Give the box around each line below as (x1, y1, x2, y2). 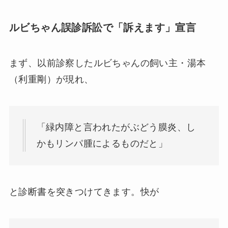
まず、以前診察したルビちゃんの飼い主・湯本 (9, 58, 206, 68)
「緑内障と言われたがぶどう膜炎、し (36, 122, 196, 133)
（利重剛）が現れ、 (9, 74, 94, 84)
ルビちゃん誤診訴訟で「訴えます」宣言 (9, 22, 196, 34)
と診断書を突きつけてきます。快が (9, 187, 159, 197)
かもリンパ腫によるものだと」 (36, 138, 168, 149)
